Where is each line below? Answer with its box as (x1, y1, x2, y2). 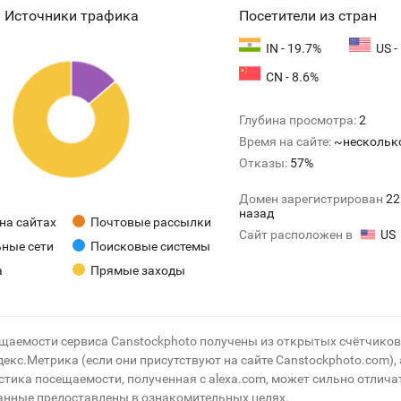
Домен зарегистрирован (239, 192, 387, 206)
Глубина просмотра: (239, 113, 360, 127)
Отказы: (239, 156, 291, 170)
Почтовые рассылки (90, 215, 211, 229)
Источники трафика (4, 7, 139, 24)
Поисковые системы (90, 239, 210, 253)
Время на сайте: (239, 134, 335, 149)
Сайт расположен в (239, 227, 356, 242)
